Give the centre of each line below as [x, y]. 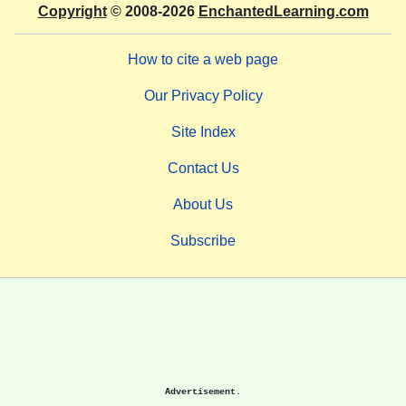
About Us [203, 205]
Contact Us [203, 169]
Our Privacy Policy [203, 96]
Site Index [203, 132]
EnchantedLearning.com [283, 12]
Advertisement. [203, 392]
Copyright [72, 12]
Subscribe [203, 241]
